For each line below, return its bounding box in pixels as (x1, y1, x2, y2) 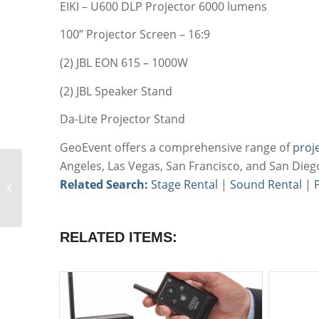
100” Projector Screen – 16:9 (59, 26, 210, 43)
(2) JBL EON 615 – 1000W (59, 54, 188, 70)
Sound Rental (229, 176, 302, 192)
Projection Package (25, 189, 105, 202)
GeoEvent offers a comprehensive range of (59, 139, 293, 155)
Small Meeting (25, 174, 85, 187)
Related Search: (59, 176, 151, 192)
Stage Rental (150, 176, 218, 192)
